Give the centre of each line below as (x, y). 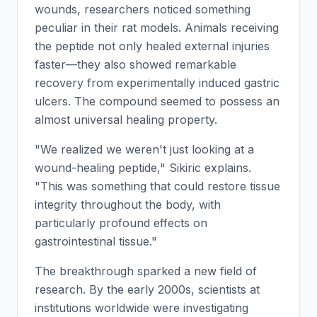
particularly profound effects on (121, 223)
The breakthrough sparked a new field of (146, 271)
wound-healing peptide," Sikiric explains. (143, 168)
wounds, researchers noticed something (143, 9)
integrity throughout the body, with (128, 204)
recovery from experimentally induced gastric (157, 83)
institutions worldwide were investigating (142, 308)
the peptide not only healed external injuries (152, 46)
